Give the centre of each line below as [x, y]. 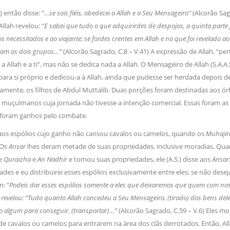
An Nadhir [53, 159]
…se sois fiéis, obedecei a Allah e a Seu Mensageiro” [118, 13]
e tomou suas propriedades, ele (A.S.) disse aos [140, 159]
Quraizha [18, 159]
